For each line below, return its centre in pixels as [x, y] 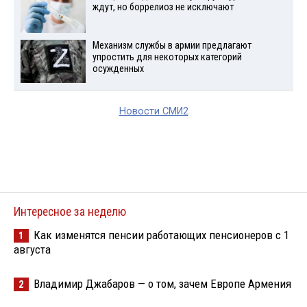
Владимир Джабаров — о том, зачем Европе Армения [162, 283]
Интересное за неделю [70, 211]
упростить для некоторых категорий [167, 57]
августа [32, 249]
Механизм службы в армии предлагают [172, 45]
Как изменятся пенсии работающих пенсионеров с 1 [161, 235]
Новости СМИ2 [153, 111]
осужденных [118, 69]
